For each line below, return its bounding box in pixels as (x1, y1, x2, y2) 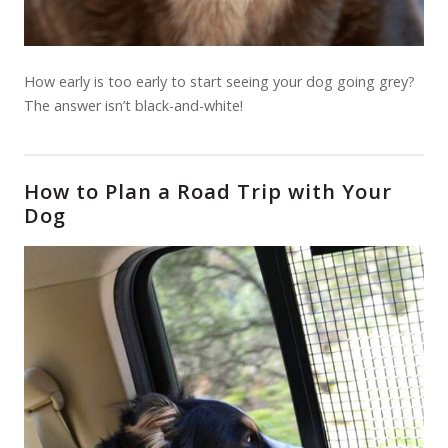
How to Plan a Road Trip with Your (24, 178, 392, 205)
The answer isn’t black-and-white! (24, 96, 243, 115)
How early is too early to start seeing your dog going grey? (24, 72, 415, 91)
